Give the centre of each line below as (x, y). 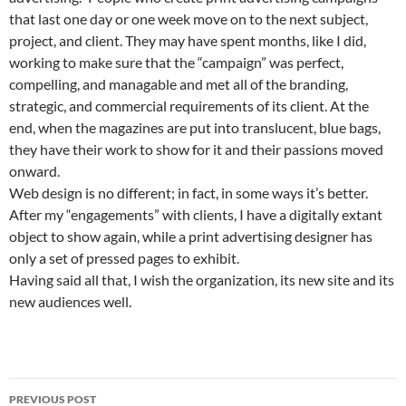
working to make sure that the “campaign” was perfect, (176, 62)
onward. (34, 171)
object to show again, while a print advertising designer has (191, 236)
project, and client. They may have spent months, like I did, (188, 40)
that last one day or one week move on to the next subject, (188, 19)
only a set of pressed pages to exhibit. (124, 258)
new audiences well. (70, 301)
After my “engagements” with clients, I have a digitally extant (196, 214)
